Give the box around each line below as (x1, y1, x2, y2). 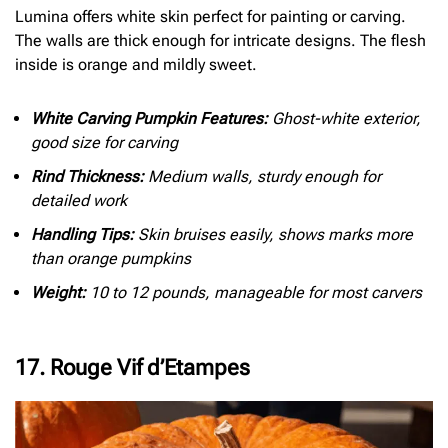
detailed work (31, 190, 127, 210)
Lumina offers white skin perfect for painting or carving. (15, 7, 406, 27)
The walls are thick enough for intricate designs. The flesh (15, 31, 426, 51)
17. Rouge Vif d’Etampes (15, 354, 250, 380)
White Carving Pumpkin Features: (31, 108, 268, 128)
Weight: (31, 282, 86, 302)
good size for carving (31, 132, 178, 152)
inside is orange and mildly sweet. (15, 55, 257, 75)
